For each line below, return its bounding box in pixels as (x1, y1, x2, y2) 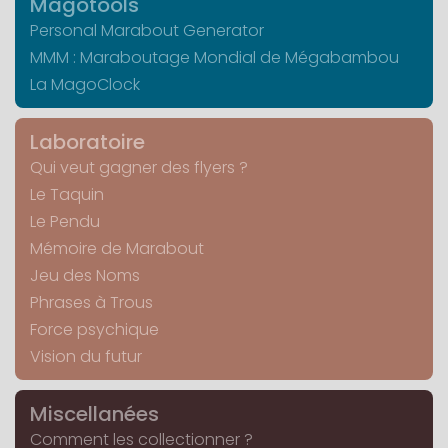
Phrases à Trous (30, 291, 153, 315)
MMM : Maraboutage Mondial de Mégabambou (30, 46, 399, 70)
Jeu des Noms (30, 264, 140, 288)
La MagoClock (30, 73, 140, 97)
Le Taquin (30, 183, 104, 207)
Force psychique (30, 318, 159, 342)
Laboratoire (30, 128, 145, 157)
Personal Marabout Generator (30, 19, 264, 43)
